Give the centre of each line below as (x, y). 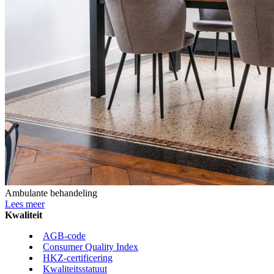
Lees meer (25, 204)
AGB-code (64, 235)
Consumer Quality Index (91, 246)
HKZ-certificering (78, 257)
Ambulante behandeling (51, 193)
